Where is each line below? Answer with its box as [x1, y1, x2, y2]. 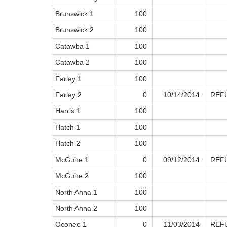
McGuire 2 [55, 172, 89, 180]
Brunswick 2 [55, 26, 94, 34]
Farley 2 [55, 91, 82, 99]
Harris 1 [55, 107, 81, 116]
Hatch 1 [55, 123, 80, 132]
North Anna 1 [55, 188, 97, 197]
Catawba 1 [55, 42, 90, 51]
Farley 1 [55, 74, 82, 83]
